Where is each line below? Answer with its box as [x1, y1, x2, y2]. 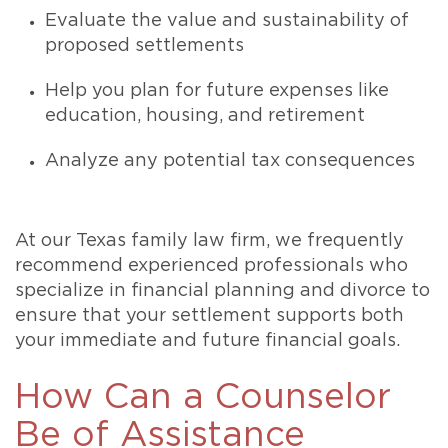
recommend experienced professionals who [15, 257, 408, 276]
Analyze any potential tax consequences [45, 152, 415, 171]
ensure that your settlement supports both [15, 307, 404, 326]
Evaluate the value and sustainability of [45, 12, 409, 31]
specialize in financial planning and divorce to [15, 282, 430, 301]
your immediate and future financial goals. [15, 332, 400, 351]
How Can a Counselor [15, 380, 391, 416]
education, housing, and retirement [45, 107, 365, 126]
